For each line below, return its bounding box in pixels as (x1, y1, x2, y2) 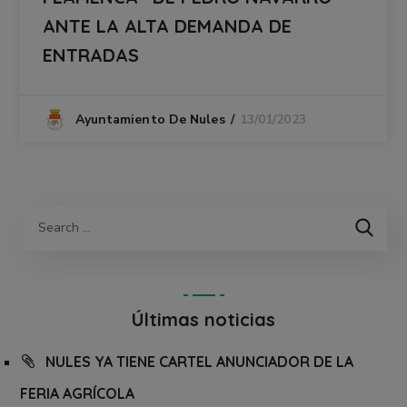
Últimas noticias (132, 307, 275, 331)
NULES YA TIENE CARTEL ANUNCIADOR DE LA (45, 352, 354, 371)
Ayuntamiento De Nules (74, 110, 225, 128)
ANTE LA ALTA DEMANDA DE (43, 14, 293, 37)
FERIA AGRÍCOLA (20, 383, 135, 402)
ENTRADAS (43, 43, 140, 66)
